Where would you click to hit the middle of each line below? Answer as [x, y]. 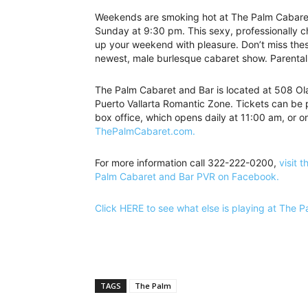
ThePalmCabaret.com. [145, 131]
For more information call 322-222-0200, [187, 163]
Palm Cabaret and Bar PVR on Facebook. [187, 177]
